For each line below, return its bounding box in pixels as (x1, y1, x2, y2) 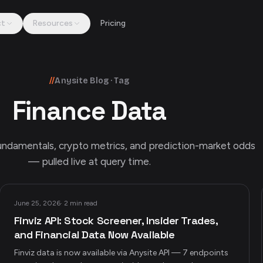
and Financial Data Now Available (14, 228, 175, 241)
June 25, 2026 (14, 199, 60, 207)
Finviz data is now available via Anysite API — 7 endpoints (14, 248, 228, 258)
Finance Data (12, 95, 167, 127)
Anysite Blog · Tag (55, 76, 129, 86)
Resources (32, 18, 73, 28)
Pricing (99, 18, 126, 28)
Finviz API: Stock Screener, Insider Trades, (14, 214, 218, 227)
